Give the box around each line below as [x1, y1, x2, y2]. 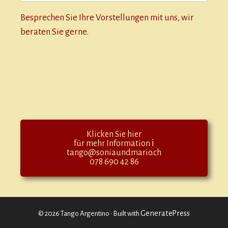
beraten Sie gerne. [20, 27, 89, 37]
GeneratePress [140, 209, 190, 218]
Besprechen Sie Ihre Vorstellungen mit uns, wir [20, 13, 194, 23]
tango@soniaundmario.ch [67, 148, 161, 158]
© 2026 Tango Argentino [38, 210, 109, 218]
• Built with [109, 210, 140, 218]
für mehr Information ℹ [74, 139, 154, 149]
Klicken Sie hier [87, 130, 141, 139]
